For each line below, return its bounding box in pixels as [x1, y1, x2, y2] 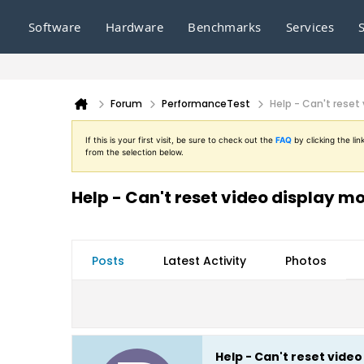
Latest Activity [163, 253, 246, 269]
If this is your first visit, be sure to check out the [85, 135, 275, 145]
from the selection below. [85, 147, 184, 157]
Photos [285, 253, 327, 269]
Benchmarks [188, 19, 262, 35]
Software [28, 19, 81, 35]
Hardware [105, 19, 164, 35]
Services [285, 19, 335, 35]
